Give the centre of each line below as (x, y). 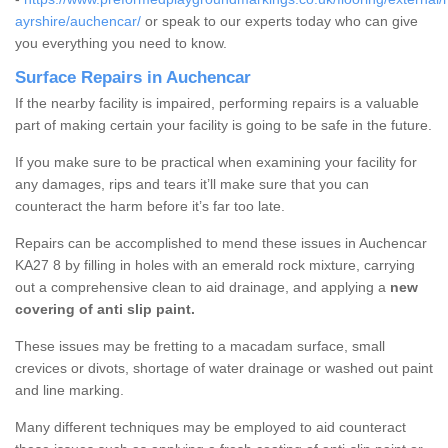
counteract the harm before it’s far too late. (150, 206)
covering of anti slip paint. (105, 309)
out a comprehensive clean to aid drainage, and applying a (202, 287)
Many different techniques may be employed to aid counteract (210, 427)
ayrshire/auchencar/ (78, 21)
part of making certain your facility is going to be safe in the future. (223, 125)
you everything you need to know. (123, 43)
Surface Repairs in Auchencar (133, 78)
